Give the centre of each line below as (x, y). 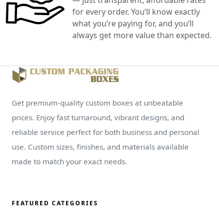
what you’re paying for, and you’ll (133, 23)
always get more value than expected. (142, 35)
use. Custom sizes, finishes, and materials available (100, 146)
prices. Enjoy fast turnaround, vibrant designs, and (98, 117)
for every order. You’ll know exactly (136, 11)
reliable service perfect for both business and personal (106, 132)
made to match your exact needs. (69, 161)
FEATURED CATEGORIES (55, 203)
